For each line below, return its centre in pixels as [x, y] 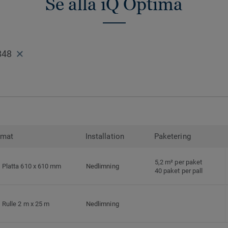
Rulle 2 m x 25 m [26, 204]
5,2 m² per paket [179, 162]
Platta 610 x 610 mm [32, 166]
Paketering [173, 137]
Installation [105, 137]
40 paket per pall [179, 170]
